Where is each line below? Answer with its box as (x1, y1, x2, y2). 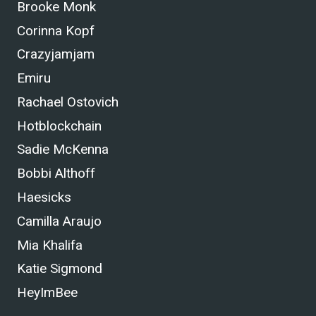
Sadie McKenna (17, 141, 109, 158)
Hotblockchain (17, 117, 102, 134)
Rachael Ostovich (17, 93, 119, 110)
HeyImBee (17, 284, 78, 301)
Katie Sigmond (17, 260, 102, 277)
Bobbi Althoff (17, 165, 95, 182)
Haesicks (17, 189, 71, 206)
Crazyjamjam (17, 46, 95, 63)
